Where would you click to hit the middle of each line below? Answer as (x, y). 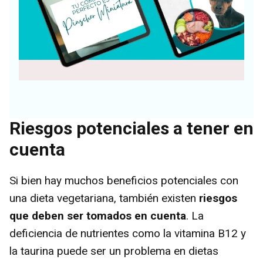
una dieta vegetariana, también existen (104, 198)
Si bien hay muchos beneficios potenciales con (124, 181)
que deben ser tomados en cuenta (98, 216)
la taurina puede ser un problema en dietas (114, 251)
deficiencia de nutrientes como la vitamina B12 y (128, 234)
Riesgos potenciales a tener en (131, 129)
